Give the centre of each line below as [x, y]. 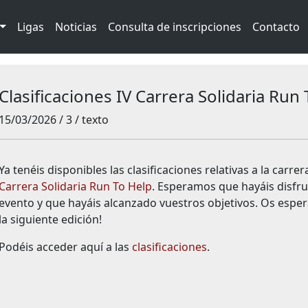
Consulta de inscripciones [174, 26]
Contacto [276, 26]
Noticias [76, 26]
